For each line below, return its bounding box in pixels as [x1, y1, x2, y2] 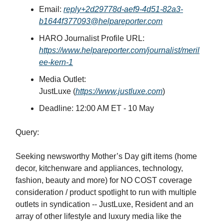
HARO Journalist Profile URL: [39, 34, 144, 43]
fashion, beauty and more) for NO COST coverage [15, 176, 192, 185]
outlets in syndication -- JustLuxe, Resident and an [15, 200, 193, 209]
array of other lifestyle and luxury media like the [15, 212, 181, 221]
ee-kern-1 [39, 58, 73, 67]
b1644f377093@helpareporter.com [39, 17, 162, 26]
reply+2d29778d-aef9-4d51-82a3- [63, 5, 183, 14]
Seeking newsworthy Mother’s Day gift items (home [15, 152, 197, 161]
